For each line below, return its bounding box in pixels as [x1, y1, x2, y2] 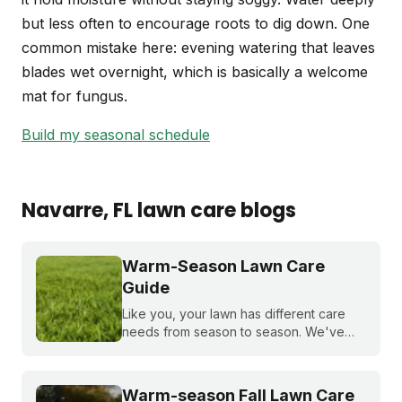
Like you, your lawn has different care [122, 306, 345, 322]
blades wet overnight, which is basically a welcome [22, 63, 368, 82]
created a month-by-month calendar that [122, 342, 361, 358]
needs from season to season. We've [122, 324, 345, 340]
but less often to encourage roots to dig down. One [22, 14, 370, 33]
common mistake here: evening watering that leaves [22, 39, 375, 57]
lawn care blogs [133, 197, 296, 225]
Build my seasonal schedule [22, 126, 210, 144]
